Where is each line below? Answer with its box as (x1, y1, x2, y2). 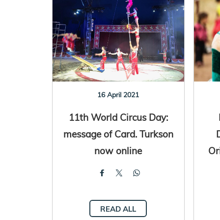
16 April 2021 (97, 90, 139, 99)
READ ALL (100, 204, 137, 214)
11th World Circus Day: (68, 110, 168, 123)
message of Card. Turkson (63, 127, 173, 140)
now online (94, 144, 142, 157)
